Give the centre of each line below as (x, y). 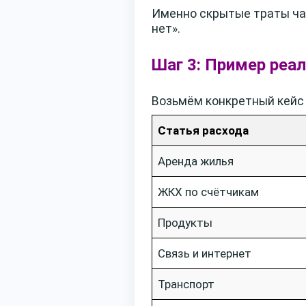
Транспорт (186, 284)
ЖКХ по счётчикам (208, 192)
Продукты (185, 222)
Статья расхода (203, 130)
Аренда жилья (196, 161)
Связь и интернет (205, 253)
